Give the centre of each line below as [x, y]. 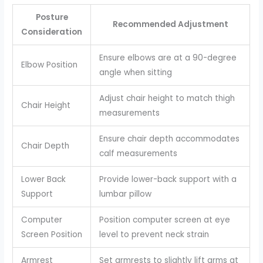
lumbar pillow [125, 194]
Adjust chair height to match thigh [167, 99]
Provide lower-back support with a [168, 180]
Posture [52, 18]
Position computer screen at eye [164, 220]
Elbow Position [49, 65]
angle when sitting [135, 73]
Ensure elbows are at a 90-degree [168, 58]
